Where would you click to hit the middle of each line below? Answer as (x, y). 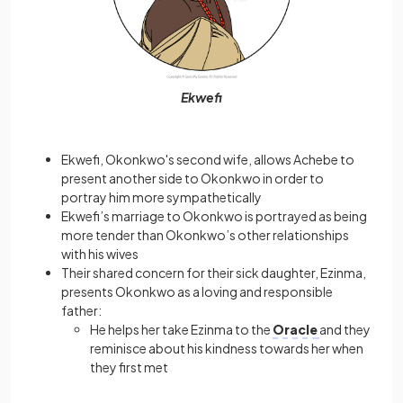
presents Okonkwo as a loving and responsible (197, 291)
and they (345, 329)
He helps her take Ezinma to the (181, 329)
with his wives (100, 253)
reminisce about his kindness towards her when (227, 348)
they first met (129, 367)
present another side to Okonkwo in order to (193, 178)
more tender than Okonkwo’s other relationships (205, 234)
